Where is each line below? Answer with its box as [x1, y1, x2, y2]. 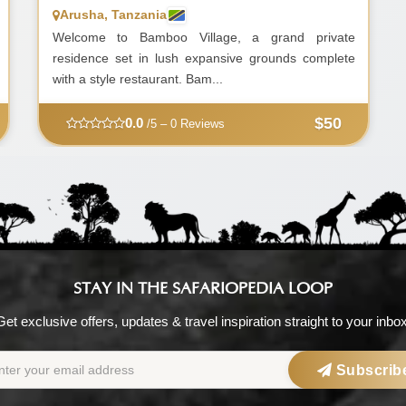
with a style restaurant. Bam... [52, 72, 223, 87]
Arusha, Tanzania [59, 7, 167, 23]
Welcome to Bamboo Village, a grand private [52, 30, 355, 45]
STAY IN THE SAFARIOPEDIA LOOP [73, 279, 333, 298]
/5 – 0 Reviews [142, 117, 225, 131]
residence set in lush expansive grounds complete [52, 51, 355, 66]
